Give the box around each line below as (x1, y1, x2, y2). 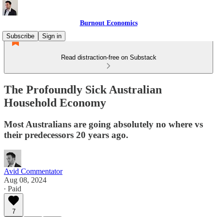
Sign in (42, 32, 62, 40)
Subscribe (6, 32, 34, 40)
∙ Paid (4, 184, 21, 193)
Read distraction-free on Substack (61, 54, 156, 61)
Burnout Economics (79, 19, 138, 27)
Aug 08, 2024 (4, 175, 46, 184)
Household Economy (4, 96, 106, 109)
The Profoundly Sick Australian (4, 83, 162, 96)
